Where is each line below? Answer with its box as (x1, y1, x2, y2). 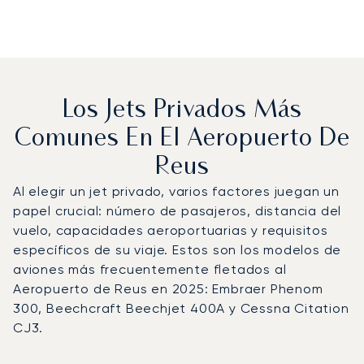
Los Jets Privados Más (62, 98, 302, 123)
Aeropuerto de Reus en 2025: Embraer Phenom (13, 280, 323, 297)
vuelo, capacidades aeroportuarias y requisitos (13, 222, 328, 238)
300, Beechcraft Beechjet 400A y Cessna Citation (13, 300, 349, 316)
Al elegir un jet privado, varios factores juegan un (13, 183, 340, 199)
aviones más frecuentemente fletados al (13, 261, 287, 277)
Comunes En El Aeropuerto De (14, 127, 350, 151)
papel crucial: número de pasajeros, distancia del (13, 202, 342, 219)
